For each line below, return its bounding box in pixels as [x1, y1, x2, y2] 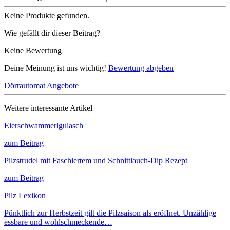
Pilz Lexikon [4, 190, 46, 200]
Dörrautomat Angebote [4, 81, 79, 90]
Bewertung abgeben [108, 63, 174, 72]
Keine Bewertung [4, 46, 62, 55]
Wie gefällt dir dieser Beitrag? [4, 28, 100, 37]
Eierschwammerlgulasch [4, 121, 83, 130]
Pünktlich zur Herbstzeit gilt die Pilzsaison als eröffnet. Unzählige [4, 208, 216, 217]
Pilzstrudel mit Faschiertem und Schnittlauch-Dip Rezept [4, 156, 187, 165]
